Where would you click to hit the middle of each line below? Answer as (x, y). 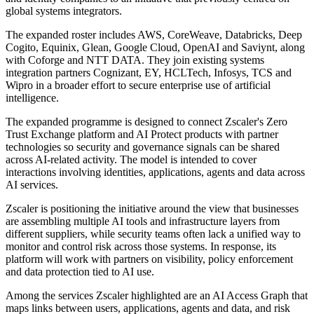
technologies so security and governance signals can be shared (143, 147)
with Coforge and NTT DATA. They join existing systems (135, 60)
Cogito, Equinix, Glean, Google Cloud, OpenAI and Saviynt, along (155, 48)
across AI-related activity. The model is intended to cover (131, 160)
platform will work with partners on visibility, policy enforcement (149, 259)
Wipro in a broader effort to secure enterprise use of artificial (138, 86)
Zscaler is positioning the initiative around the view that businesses (152, 209)
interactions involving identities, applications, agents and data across (155, 172)
